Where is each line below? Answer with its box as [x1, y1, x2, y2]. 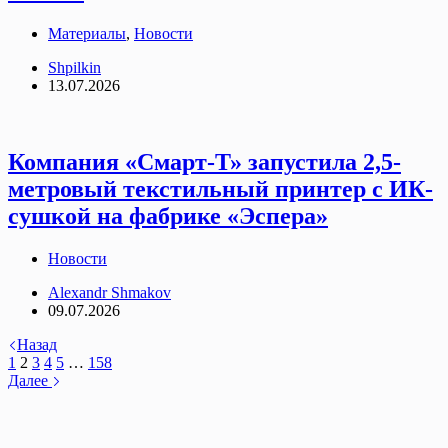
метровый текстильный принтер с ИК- [8, 175, 433, 202]
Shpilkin [48, 58, 101, 76]
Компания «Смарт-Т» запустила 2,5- [8, 148, 401, 175]
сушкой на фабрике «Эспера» [8, 202, 328, 229]
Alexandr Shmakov [48, 283, 171, 301]
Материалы [48, 24, 126, 42]
